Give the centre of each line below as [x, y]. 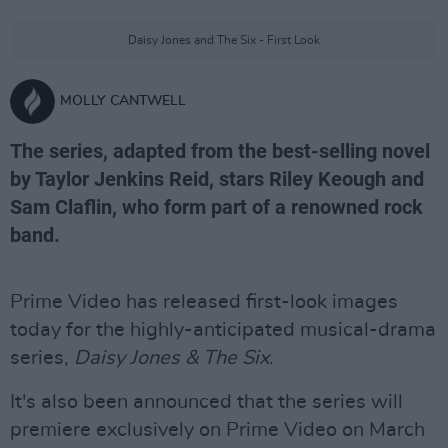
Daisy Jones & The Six [171, 358]
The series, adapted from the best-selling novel [220, 151]
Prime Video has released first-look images [204, 302]
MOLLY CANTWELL [123, 101]
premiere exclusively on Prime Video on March [217, 430]
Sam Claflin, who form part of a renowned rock [216, 207]
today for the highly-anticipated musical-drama [223, 330]
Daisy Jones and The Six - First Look [224, 40]
